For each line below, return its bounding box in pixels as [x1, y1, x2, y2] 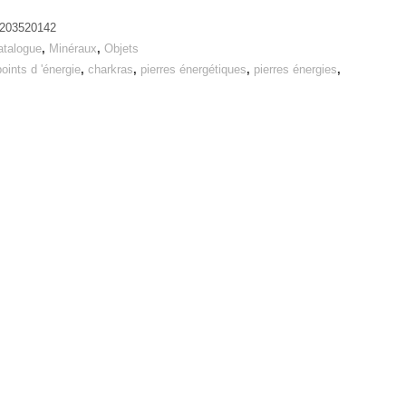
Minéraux [49, 42, 98, 55]
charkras [88, 63, 134, 76]
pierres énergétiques [140, 63, 247, 76]
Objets [104, 42, 140, 55]
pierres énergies [254, 63, 338, 76]
